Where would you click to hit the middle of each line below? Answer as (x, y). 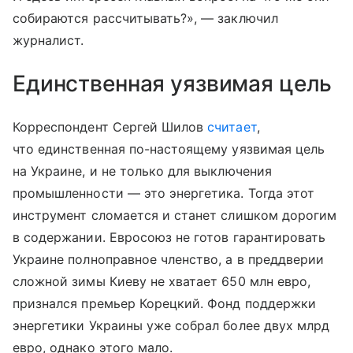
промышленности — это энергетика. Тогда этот (164, 193)
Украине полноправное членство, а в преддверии (169, 260)
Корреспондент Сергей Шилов (110, 127)
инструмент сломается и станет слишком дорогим (175, 216)
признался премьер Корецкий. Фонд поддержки (165, 304)
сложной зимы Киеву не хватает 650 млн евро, (162, 282)
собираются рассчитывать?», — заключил (145, 19)
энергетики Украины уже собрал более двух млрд (171, 326)
